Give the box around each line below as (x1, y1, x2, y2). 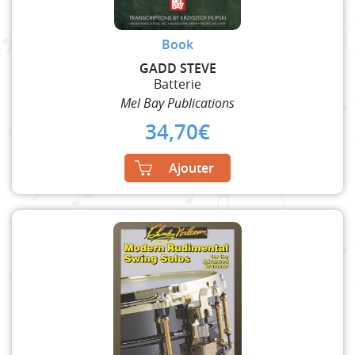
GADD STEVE (139, 59, 216, 77)
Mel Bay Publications (120, 94, 235, 112)
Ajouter (169, 158, 214, 177)
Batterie (154, 74, 201, 93)
